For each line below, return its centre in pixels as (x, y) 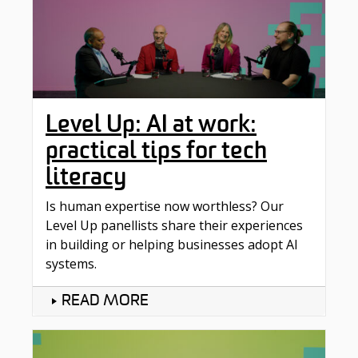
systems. (71, 264)
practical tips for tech (156, 151)
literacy (86, 177)
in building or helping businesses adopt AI (172, 245)
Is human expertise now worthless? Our (165, 207)
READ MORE (105, 302)
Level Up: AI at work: (151, 124)
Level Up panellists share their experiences (174, 226)
